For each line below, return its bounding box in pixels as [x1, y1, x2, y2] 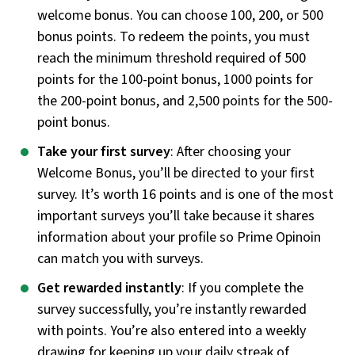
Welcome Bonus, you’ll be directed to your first [37, 162, 315, 183]
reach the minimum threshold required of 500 [37, 48, 306, 68]
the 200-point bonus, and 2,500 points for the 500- [37, 90, 333, 111]
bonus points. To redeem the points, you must [37, 26, 310, 47]
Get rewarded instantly [37, 277, 181, 298]
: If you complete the [181, 277, 303, 298]
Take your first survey [37, 141, 170, 162]
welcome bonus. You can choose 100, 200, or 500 [37, 5, 323, 25]
